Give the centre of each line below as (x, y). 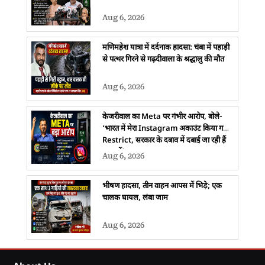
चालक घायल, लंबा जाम (135, 198)
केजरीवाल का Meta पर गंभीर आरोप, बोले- (162, 117)
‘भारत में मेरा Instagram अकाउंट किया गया (166, 128)
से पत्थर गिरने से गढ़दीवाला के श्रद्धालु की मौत (163, 59)
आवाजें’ (113, 152)
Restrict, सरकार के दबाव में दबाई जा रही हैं (164, 140)
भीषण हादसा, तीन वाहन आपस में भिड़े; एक (162, 186)
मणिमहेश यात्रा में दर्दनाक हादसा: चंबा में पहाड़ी (166, 47)
